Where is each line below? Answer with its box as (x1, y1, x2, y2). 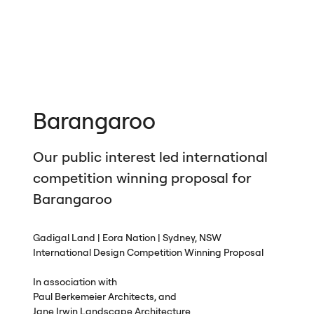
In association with (32, 275, 117, 289)
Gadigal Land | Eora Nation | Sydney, (32, 231, 199, 245)
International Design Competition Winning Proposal (32, 246, 264, 259)
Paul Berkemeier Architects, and (32, 290, 177, 303)
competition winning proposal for (32, 169, 252, 187)
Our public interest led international (32, 148, 268, 166)
